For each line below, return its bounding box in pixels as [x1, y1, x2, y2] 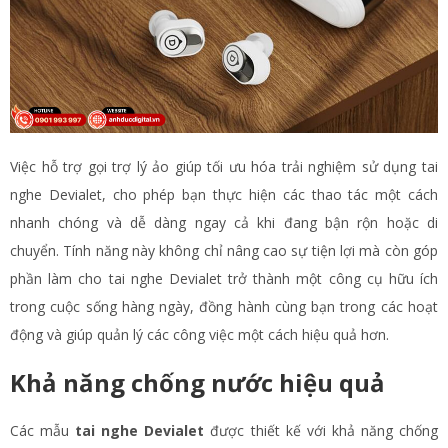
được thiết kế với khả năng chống [204, 421, 439, 441]
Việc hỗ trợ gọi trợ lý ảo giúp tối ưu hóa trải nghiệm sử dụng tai [10, 157, 438, 177]
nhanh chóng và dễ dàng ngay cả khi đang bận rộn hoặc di [10, 213, 438, 233]
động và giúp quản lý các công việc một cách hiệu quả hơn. [10, 325, 389, 345]
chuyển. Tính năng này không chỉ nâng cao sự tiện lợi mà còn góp [10, 241, 438, 261]
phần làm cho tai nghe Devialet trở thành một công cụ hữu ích [10, 269, 438, 289]
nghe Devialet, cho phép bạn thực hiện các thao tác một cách [10, 185, 438, 205]
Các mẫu [10, 421, 76, 441]
